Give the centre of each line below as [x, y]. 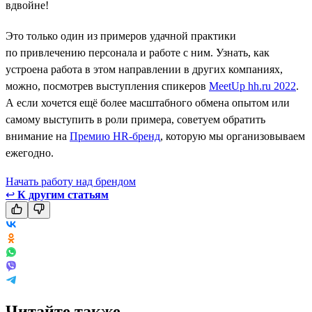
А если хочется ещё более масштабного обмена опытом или [148, 102]
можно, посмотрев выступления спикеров [107, 86]
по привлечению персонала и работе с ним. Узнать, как [138, 52]
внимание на [38, 136]
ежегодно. [30, 153]
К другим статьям [63, 194]
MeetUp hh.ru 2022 [252, 86]
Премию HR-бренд [115, 136]
